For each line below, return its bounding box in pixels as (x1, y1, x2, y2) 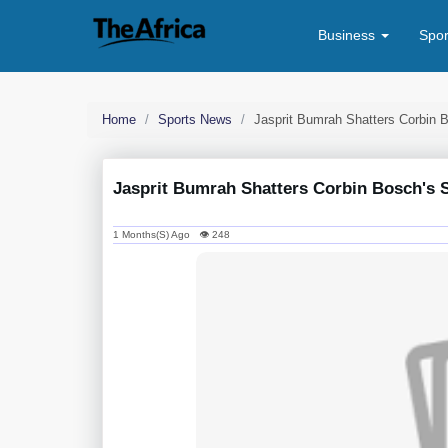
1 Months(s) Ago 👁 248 (113, 229, 230, 240)
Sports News (158, 112, 232, 127)
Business (318, 27, 379, 43)
